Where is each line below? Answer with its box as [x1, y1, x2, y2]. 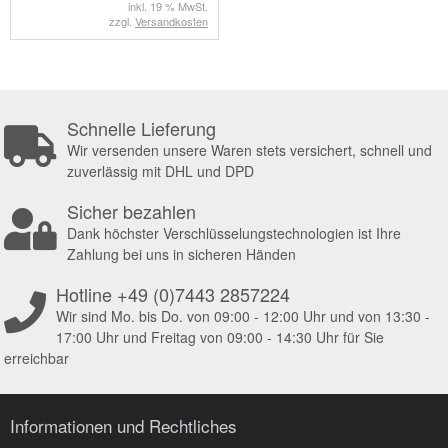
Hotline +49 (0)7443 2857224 [56, 281, 291, 308]
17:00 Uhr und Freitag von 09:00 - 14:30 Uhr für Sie [56, 327, 385, 348]
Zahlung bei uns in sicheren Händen [67, 244, 297, 265]
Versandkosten [135, 13, 208, 30]
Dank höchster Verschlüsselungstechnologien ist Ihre [67, 223, 402, 244]
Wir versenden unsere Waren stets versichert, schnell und [67, 140, 433, 161]
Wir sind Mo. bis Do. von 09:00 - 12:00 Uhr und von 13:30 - [56, 306, 431, 327]
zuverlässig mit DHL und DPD [67, 161, 255, 182]
